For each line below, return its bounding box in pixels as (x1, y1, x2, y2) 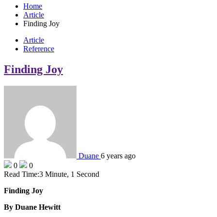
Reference (23, 44, 54, 53)
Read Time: (4, 170, 39, 178)
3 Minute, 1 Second (39, 170, 99, 178)
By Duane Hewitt (4, 202, 61, 211)
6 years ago (101, 151, 136, 160)
